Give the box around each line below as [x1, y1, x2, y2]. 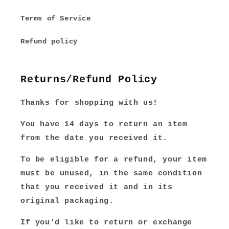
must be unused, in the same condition [20, 169, 202, 178]
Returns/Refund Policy [20, 74, 157, 85]
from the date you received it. [20, 134, 168, 143]
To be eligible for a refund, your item [20, 155, 207, 164]
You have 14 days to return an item [20, 120, 188, 129]
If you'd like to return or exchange [20, 218, 193, 227]
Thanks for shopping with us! [20, 99, 158, 107]
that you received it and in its [20, 183, 173, 192]
